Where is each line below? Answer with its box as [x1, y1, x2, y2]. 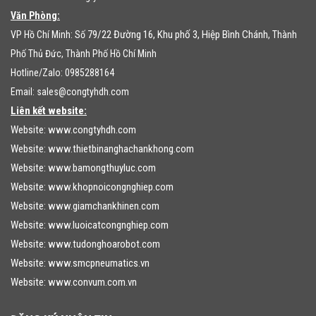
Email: [11, 85, 37, 97]
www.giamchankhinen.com [48, 199, 159, 212]
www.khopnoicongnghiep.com [48, 180, 174, 193]
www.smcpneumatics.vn [48, 256, 150, 269]
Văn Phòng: [11, 9, 60, 21]
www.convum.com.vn [48, 275, 137, 288]
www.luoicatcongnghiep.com [48, 218, 169, 231]
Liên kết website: [11, 104, 87, 117]
